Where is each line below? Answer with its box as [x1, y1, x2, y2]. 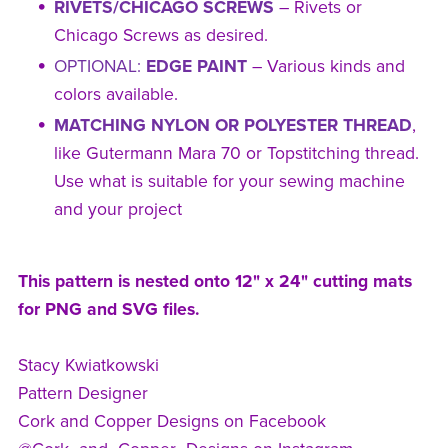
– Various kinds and [252, 56, 406, 78]
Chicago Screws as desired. [54, 25, 269, 47]
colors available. [54, 84, 179, 106]
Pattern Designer [17, 383, 148, 405]
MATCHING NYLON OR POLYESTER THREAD [54, 115, 413, 137]
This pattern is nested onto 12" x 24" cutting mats [17, 271, 412, 293]
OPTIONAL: [54, 56, 142, 78]
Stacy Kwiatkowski [17, 355, 159, 377]
